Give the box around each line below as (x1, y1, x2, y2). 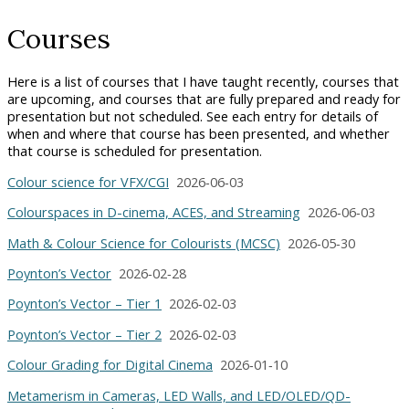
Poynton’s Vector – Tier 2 (7, 325, 162, 343)
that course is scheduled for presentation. (7, 142, 262, 161)
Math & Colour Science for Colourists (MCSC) (7, 234, 280, 252)
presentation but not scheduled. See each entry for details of (7, 108, 378, 126)
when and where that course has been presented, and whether (7, 125, 390, 143)
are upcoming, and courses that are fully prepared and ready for (7, 90, 401, 109)
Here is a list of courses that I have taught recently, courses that (7, 73, 399, 91)
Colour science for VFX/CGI (7, 173, 169, 191)
